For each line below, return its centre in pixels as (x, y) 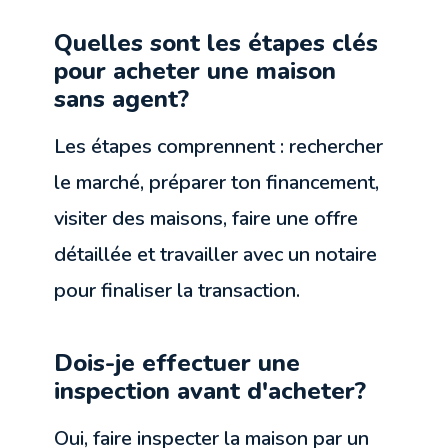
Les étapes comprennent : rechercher (219, 147)
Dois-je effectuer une (177, 363)
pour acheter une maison (195, 71)
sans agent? (122, 99)
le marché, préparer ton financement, (217, 183)
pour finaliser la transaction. (177, 291)
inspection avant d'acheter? (210, 391)
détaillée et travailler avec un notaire (216, 255)
